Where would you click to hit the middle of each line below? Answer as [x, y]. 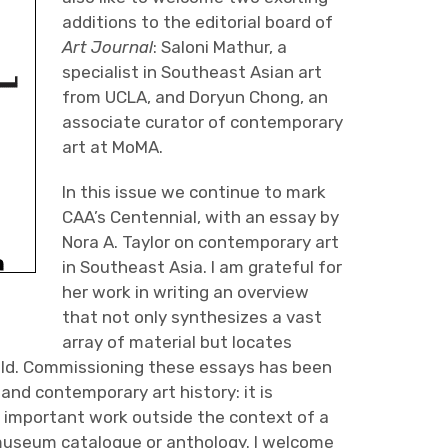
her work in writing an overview [185, 292]
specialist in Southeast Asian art [191, 72]
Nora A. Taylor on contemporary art [200, 242]
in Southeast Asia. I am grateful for [201, 267]
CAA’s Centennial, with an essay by [200, 217]
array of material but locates [176, 342]
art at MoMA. [112, 147]
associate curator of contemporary [202, 122]
